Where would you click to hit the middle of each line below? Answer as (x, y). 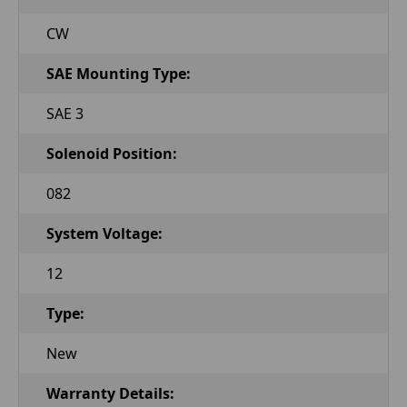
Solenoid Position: (112, 153)
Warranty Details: (110, 393)
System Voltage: (104, 233)
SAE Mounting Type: (119, 73)
